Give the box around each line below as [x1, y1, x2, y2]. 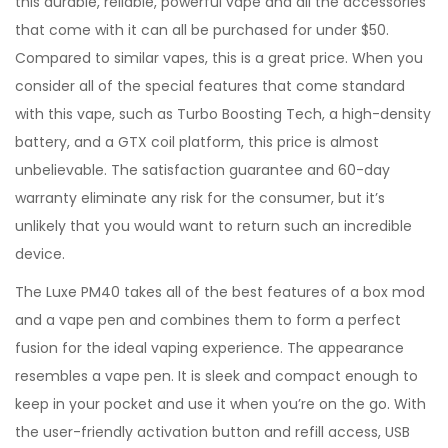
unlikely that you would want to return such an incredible [15, 216, 412, 236]
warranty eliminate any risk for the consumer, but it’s [15, 188, 385, 208]
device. [15, 244, 65, 264]
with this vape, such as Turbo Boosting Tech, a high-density [15, 104, 431, 124]
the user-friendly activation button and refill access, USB [15, 422, 410, 442]
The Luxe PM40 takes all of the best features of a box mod [15, 282, 425, 302]
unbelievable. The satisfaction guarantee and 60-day [15, 160, 390, 180]
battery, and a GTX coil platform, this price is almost [15, 132, 379, 152]
